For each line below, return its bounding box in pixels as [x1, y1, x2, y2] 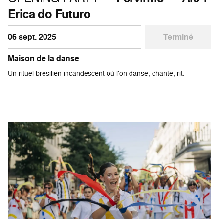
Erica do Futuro [8, 5, 90, 22]
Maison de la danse [8, 52, 79, 64]
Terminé [163, 31, 193, 43]
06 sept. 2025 [8, 31, 56, 43]
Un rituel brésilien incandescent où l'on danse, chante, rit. [8, 68, 185, 78]
